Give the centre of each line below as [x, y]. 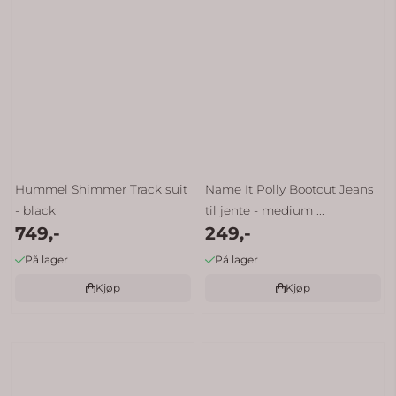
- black [36, 210]
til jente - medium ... [265, 210]
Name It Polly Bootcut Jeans [290, 189]
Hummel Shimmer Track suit [102, 189]
